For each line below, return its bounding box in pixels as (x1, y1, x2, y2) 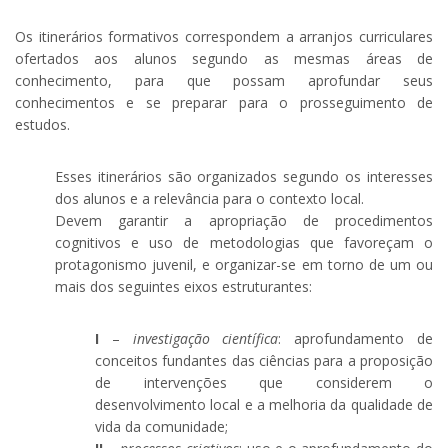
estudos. (15, 115, 70, 135)
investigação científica (132, 329, 279, 349)
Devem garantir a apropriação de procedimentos (55, 211, 433, 231)
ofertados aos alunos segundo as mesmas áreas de (15, 49, 433, 69)
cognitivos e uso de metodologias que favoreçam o (55, 233, 433, 253)
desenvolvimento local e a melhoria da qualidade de (95, 395, 433, 415)
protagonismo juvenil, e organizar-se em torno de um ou (55, 255, 433, 275)
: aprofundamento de (278, 329, 434, 349)
